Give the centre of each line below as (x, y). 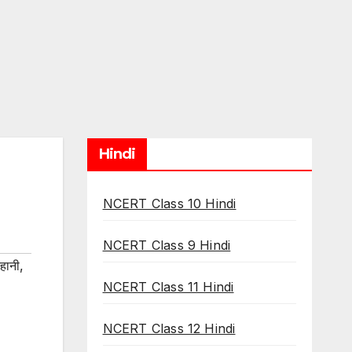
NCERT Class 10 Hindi (169, 203)
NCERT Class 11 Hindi (168, 287)
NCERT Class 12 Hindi (169, 328)
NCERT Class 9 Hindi (167, 245)
